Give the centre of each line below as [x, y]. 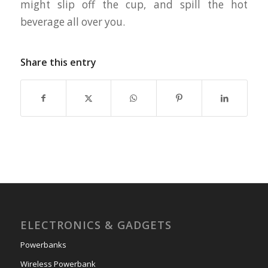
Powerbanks [43, 244]
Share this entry [58, 62]
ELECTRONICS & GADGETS [96, 225]
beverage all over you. [72, 22]
